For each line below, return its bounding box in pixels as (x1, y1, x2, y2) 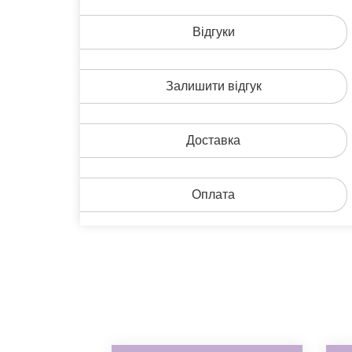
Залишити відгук (165, 79, 262, 93)
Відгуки (192, 25, 235, 38)
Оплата (192, 188, 235, 201)
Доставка (186, 134, 240, 147)
